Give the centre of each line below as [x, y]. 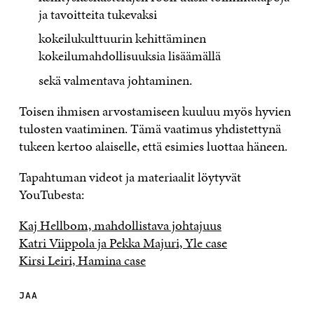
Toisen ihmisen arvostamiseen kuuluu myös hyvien [155, 111]
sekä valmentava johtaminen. [116, 80]
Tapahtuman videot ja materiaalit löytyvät [130, 177]
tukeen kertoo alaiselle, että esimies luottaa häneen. [153, 146]
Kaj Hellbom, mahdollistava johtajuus [120, 225]
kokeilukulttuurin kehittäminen [123, 38]
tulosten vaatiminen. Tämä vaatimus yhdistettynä [150, 128]
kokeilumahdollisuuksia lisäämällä [130, 56]
